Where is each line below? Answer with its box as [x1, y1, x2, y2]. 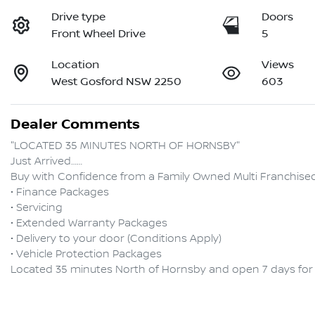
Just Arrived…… [11, 155, 82, 169]
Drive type [51, 11, 106, 24]
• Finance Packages [11, 186, 109, 200]
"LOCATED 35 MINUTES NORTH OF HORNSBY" [11, 140, 240, 153]
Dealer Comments [11, 116, 140, 134]
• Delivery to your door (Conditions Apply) [11, 233, 221, 246]
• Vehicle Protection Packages [11, 248, 162, 262]
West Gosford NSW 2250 [51, 75, 182, 89]
